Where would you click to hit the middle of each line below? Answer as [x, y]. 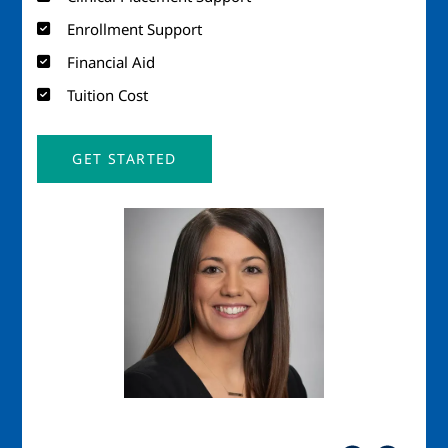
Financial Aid [111, 62]
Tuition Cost [108, 95]
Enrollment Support [135, 29]
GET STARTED [124, 158]
